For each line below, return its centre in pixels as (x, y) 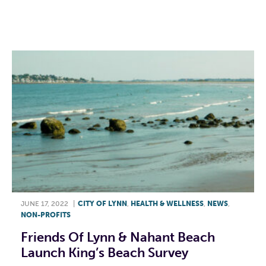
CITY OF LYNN (102, 203)
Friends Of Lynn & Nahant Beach (118, 237)
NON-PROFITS (46, 215)
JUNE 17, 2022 (45, 203)
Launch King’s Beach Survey (104, 252)
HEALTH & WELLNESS (167, 203)
